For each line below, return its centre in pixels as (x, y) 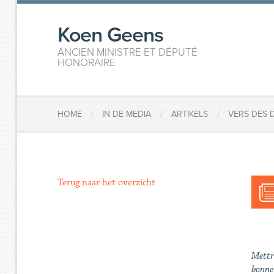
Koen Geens (111, 35)
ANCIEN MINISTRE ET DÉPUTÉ (128, 52)
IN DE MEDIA (127, 114)
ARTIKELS (190, 114)
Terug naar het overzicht (107, 183)
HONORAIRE (87, 63)
